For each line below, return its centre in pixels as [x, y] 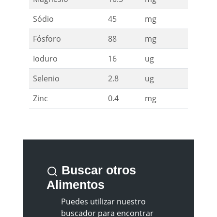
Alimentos [76, 185]
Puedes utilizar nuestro [103, 202]
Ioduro [45, 59]
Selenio [46, 79]
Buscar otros [97, 170]
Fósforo [47, 39]
